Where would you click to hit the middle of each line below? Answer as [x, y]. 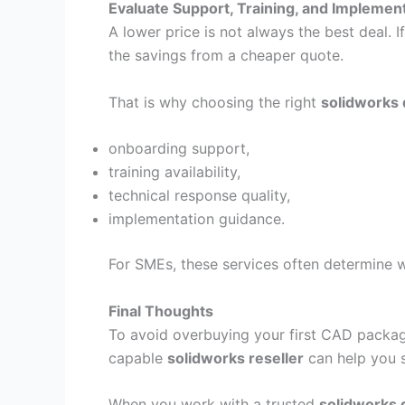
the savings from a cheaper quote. [226, 55]
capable [138, 358]
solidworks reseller [235, 358]
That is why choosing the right [215, 102]
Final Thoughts [161, 311]
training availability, [174, 172]
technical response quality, [199, 196]
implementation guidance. [197, 219]
